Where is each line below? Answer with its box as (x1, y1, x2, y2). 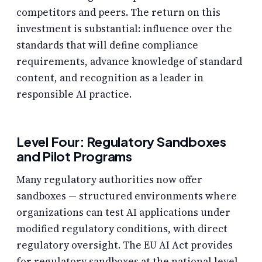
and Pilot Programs (16, 148, 133, 165)
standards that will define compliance (16, 38, 198, 53)
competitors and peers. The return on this (16, 5, 220, 20)
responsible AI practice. (16, 87, 132, 102)
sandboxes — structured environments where (16, 189, 237, 204)
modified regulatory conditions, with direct (16, 222, 227, 236)
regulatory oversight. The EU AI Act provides (16, 238, 233, 253)
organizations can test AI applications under (16, 205, 230, 220)
